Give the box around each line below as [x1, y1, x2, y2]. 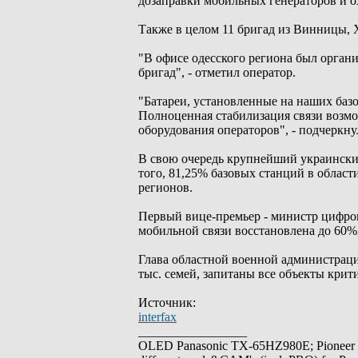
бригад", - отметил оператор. [138, 66, 296, 79]
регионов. [138, 181, 193, 194]
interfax [138, 310, 177, 324]
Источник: [138, 296, 196, 309]
